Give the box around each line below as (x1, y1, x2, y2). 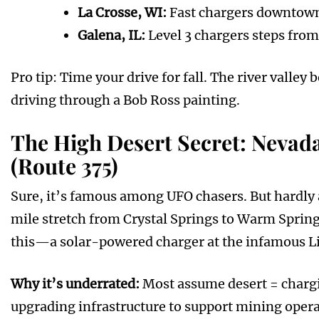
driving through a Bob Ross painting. (11, 92, 240, 109)
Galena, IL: (78, 27, 145, 44)
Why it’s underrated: (11, 276, 140, 293)
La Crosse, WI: (78, 4, 167, 21)
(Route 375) (11, 152, 118, 181)
